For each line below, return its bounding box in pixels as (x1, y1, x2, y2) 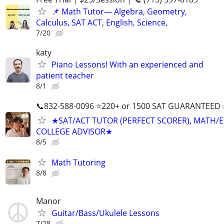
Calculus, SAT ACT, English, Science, (36, 17, 167, 28)
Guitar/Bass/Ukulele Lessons (51, 207, 159, 218)
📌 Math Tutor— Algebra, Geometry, (51, 6, 187, 17)
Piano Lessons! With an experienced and (51, 59, 203, 70)
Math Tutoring (51, 156, 105, 168)
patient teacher (36, 70, 94, 81)
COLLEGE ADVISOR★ (36, 125, 112, 137)
